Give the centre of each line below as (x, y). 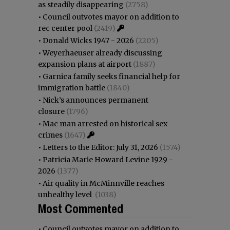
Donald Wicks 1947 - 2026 (88, 40)
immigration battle (72, 88)
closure (51, 111)
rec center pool (65, 28)
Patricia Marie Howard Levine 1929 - (108, 159)
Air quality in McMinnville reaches (103, 183)
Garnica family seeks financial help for (111, 76)
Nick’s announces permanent (95, 100)
